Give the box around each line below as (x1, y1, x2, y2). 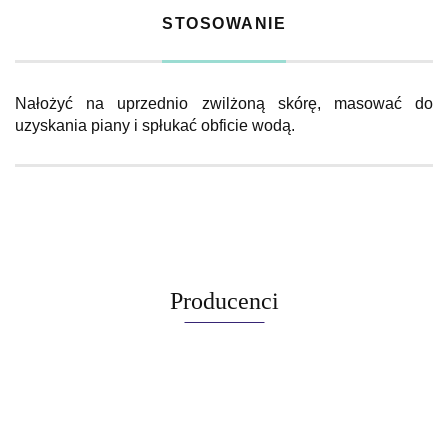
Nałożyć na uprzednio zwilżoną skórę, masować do (15, 94, 433, 112)
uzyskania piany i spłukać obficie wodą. (15, 116, 295, 134)
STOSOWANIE (162, 14, 286, 32)
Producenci (169, 287, 279, 314)
